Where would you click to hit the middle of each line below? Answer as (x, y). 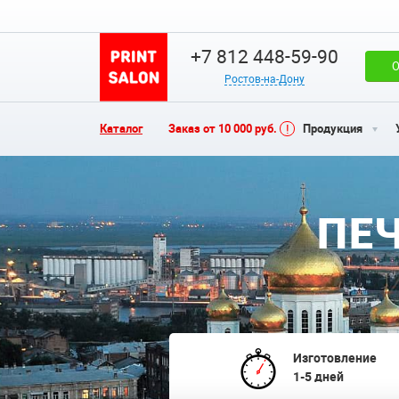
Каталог (121, 128)
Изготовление (334, 358)
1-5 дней (318, 376)
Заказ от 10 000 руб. (223, 128)
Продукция (333, 128)
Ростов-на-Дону (265, 78)
